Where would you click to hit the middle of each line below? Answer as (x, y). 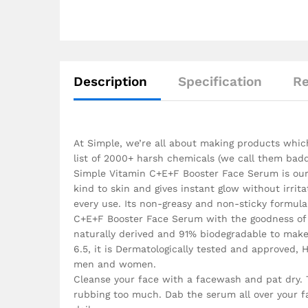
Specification (220, 81)
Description (110, 81)
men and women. (115, 264)
